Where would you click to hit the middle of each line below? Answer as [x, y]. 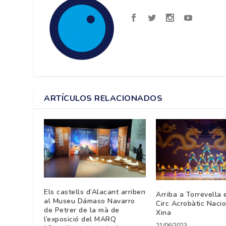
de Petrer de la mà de [82, 210]
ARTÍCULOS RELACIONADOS [103, 98]
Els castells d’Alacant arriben [95, 192]
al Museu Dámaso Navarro [90, 201]
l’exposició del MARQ [80, 219]
